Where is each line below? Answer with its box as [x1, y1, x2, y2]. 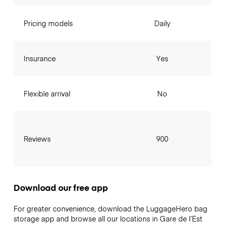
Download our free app [13, 181, 108, 194]
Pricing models [23, 18, 73, 29]
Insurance [23, 53, 56, 64]
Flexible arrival [23, 88, 70, 99]
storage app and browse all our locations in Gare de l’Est [13, 213, 202, 224]
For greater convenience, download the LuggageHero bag [13, 203, 207, 214]
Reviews [23, 134, 51, 144]
